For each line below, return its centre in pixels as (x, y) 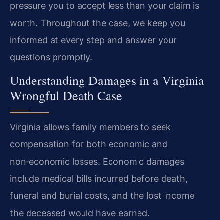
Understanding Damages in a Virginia (107, 80)
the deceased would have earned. (80, 213)
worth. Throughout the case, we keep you (97, 23)
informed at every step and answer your (93, 40)
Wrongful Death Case (66, 96)
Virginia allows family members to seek (90, 127)
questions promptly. (51, 57)
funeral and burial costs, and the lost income (102, 196)
